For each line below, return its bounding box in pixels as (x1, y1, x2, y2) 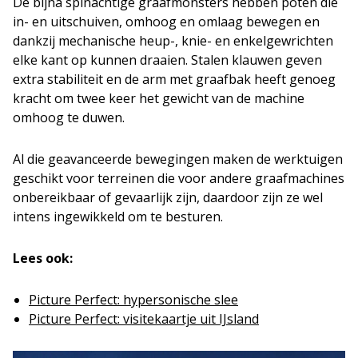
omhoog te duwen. (13, 108, 125, 126)
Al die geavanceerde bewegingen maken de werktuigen (13, 149, 343, 168)
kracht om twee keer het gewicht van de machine (13, 89, 304, 107)
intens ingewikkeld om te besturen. (13, 207, 223, 225)
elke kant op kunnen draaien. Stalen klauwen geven (13, 50, 322, 69)
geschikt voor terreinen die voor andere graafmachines (13, 169, 344, 187)
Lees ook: (13, 249, 73, 267)
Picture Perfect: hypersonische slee (29, 290, 238, 308)
